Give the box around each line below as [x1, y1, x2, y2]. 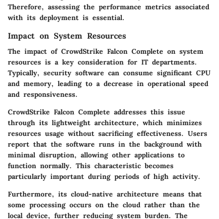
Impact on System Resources [8, 30, 126, 41]
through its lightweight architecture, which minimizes [8, 118, 202, 127]
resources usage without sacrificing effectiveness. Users [8, 129, 207, 138]
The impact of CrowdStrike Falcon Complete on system [8, 46, 203, 56]
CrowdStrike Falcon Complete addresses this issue [8, 107, 185, 116]
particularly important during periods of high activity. [8, 172, 200, 181]
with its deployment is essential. [8, 13, 125, 22]
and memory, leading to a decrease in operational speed [8, 79, 208, 88]
